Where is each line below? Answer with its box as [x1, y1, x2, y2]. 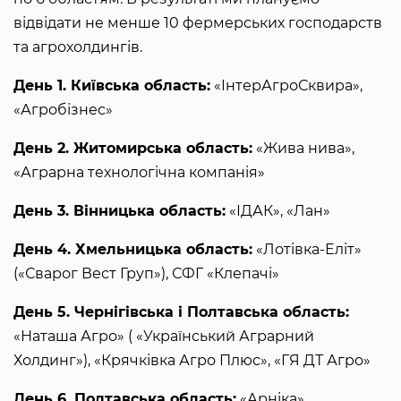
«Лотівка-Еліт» [252, 240, 362, 258]
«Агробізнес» [13, 100, 113, 118]
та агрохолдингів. [13, 38, 142, 55]
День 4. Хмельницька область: [13, 240, 252, 258]
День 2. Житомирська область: [13, 139, 252, 157]
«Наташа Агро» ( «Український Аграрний [13, 327, 314, 345]
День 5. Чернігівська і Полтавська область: [13, 303, 349, 320]
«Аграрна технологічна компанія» [13, 163, 265, 181]
